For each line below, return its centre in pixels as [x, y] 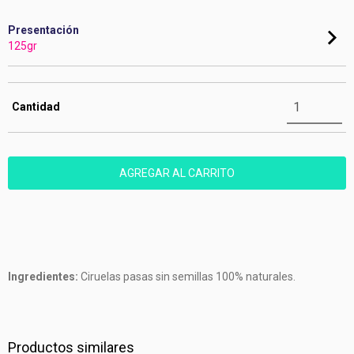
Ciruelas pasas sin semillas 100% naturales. [187, 277]
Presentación [43, 30]
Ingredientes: [43, 277]
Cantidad [36, 107]
